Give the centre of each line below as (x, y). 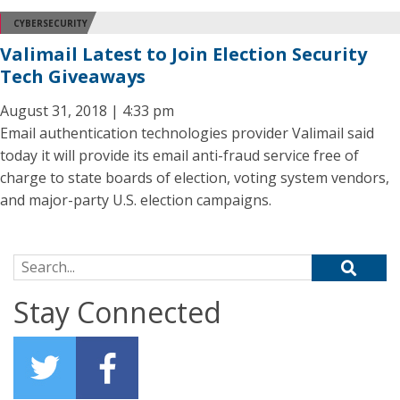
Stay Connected (117, 312)
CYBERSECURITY (50, 23)
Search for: (49, 264)
